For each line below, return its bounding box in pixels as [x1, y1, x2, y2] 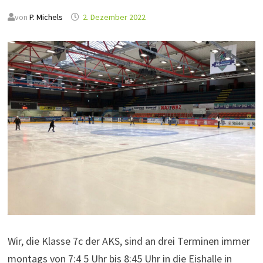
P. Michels [29, 12, 63, 22]
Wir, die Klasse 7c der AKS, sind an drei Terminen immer [7, 234, 250, 248]
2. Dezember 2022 [82, 12, 146, 22]
